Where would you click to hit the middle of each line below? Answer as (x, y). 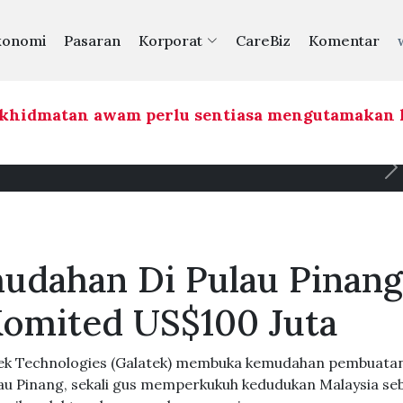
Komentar (344, 40)
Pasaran (92, 40)
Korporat (170, 40)
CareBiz (263, 40)
